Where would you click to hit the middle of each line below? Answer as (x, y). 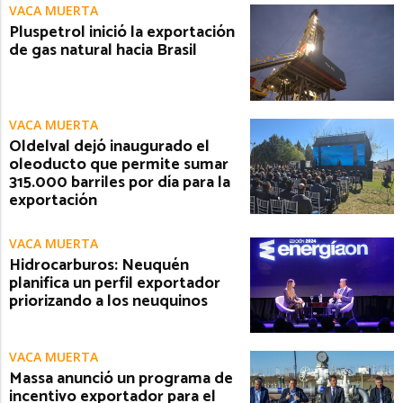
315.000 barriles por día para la (120, 182)
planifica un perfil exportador (115, 283)
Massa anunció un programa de (121, 379)
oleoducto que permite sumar (119, 164)
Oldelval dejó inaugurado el (109, 146)
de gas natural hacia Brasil (103, 50)
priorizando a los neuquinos (108, 301)
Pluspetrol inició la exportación (122, 32)
